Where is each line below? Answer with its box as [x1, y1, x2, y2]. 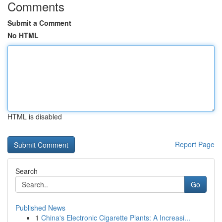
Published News [15, 203, 65, 213]
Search [15, 166, 38, 176]
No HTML [7, 30, 39, 40]
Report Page [175, 139, 215, 149]
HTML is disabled [7, 111, 62, 121]
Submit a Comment [7, 18, 71, 28]
